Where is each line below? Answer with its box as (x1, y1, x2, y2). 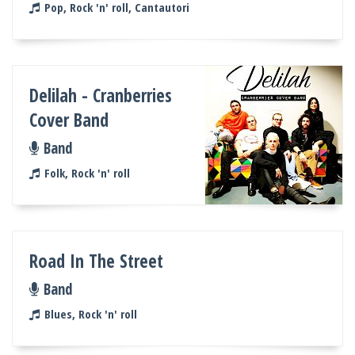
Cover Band (29, 107, 109, 132)
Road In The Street (29, 248, 164, 273)
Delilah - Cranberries (29, 82, 173, 108)
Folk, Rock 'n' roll (44, 164, 130, 181)
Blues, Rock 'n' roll (44, 305, 137, 322)
